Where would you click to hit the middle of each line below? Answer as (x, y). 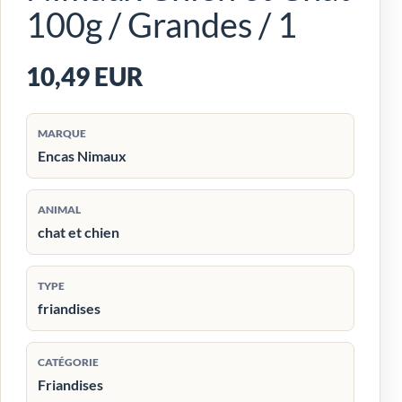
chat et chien (79, 232)
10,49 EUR (85, 76)
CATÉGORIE (68, 362)
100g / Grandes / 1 (162, 24)
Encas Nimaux (82, 155)
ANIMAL (59, 209)
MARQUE (62, 133)
